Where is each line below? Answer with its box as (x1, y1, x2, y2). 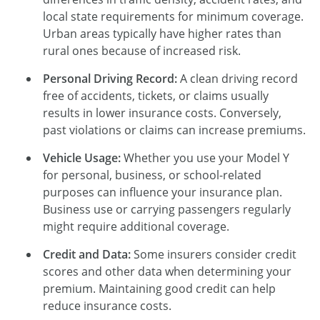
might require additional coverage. (43, 218, 229, 234)
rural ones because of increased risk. (43, 42, 241, 59)
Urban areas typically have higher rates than (43, 25, 281, 41)
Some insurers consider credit (131, 246, 296, 262)
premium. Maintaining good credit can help (43, 280, 276, 296)
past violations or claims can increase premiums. (43, 121, 306, 138)
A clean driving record (177, 70, 298, 86)
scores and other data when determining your (43, 263, 291, 279)
